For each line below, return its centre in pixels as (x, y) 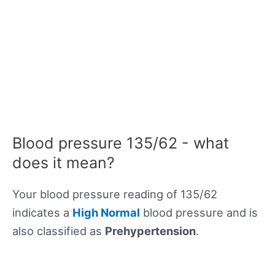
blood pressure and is (199, 213)
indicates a (42, 213)
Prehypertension (150, 231)
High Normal (106, 213)
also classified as (59, 231)
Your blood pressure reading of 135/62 (115, 194)
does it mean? (64, 163)
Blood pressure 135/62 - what (121, 143)
